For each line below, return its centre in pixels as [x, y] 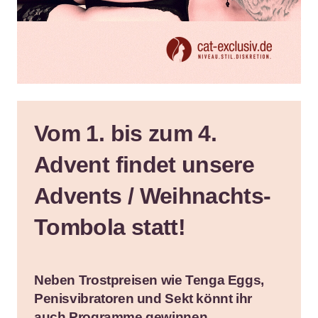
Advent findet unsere [144, 164]
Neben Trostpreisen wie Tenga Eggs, [149, 280]
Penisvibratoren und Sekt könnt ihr [143, 298]
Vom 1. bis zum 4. [126, 133]
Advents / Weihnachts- [153, 196]
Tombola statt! [110, 227]
